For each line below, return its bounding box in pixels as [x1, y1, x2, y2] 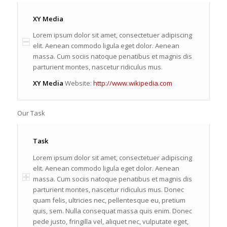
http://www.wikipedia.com [93, 79, 172, 88]
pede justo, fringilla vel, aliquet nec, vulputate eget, [32, 216, 188, 226]
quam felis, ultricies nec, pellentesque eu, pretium [32, 195, 185, 205]
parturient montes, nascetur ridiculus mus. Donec [32, 184, 184, 194]
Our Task [17, 108, 45, 118]
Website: [63, 79, 93, 88]
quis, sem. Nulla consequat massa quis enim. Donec [32, 206, 192, 215]
